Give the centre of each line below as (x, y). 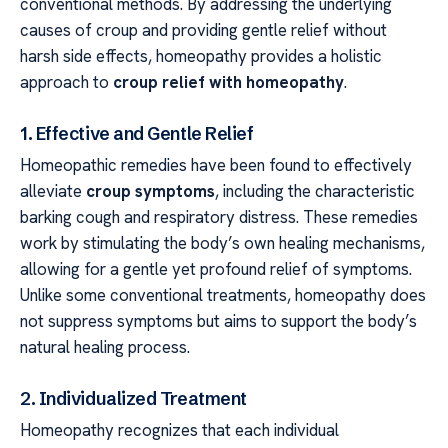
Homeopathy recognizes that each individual (179, 429)
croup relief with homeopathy (228, 82)
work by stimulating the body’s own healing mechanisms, (222, 242)
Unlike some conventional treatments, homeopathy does (223, 294)
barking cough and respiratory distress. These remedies (219, 216)
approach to (66, 82)
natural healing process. (105, 346)
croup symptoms (150, 190)
